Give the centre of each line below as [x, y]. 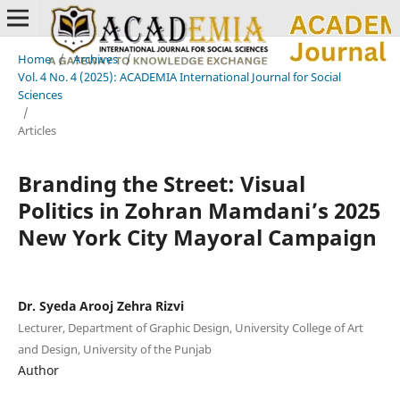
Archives [95, 58]
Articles [37, 130]
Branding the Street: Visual [161, 183]
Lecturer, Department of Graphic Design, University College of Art [190, 327]
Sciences [40, 94]
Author [38, 370]
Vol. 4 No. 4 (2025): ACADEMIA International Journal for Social [179, 76]
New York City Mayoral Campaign [197, 237]
